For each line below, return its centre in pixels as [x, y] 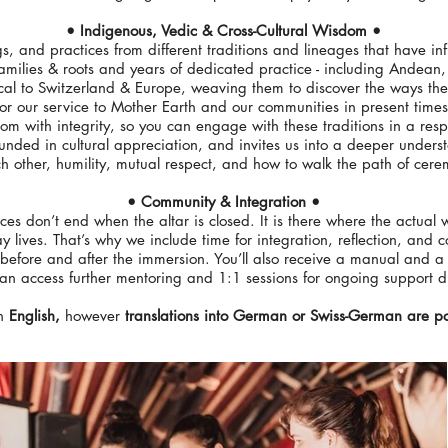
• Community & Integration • [223, 201]
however [92, 315]
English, [36, 315]
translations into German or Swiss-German [260, 315]
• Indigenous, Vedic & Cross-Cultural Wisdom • [223, 30]
